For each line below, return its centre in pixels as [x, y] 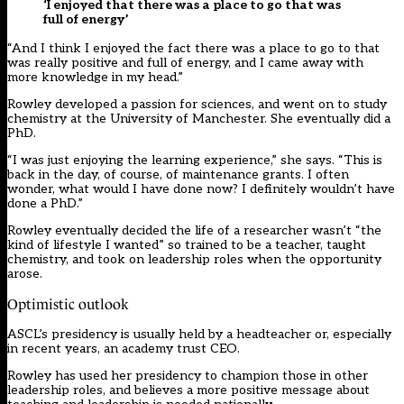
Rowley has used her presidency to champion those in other [188, 376]
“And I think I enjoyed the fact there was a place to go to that [193, 49]
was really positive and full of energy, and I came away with [185, 63]
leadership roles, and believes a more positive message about [188, 390]
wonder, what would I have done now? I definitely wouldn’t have [201, 189]
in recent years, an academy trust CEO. [124, 349]
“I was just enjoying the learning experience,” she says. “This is [195, 161]
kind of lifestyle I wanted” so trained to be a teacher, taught [187, 245]
